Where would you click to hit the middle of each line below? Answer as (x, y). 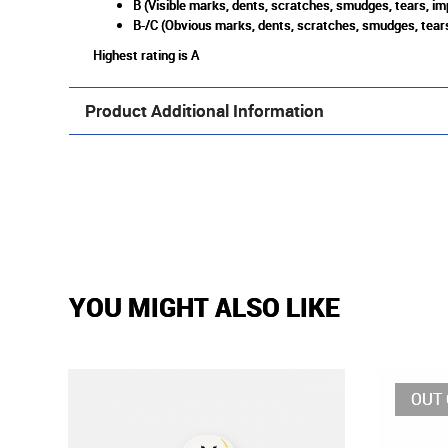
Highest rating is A (145, 55)
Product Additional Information (204, 111)
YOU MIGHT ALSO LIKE (204, 307)
